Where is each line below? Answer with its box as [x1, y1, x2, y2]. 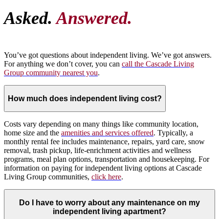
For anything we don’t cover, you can [4, 60, 122, 68]
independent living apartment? [53, 207, 166, 216]
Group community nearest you [4, 68, 98, 77]
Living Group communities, [4, 173, 91, 181]
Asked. [4, 8, 52, 28]
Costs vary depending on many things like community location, [4, 120, 198, 129]
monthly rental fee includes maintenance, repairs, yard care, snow [4, 137, 205, 146]
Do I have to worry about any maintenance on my [19, 198, 200, 207]
